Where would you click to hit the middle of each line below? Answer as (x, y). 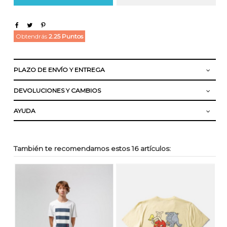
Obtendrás (32, 36)
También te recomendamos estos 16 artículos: (92, 149)
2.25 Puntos (66, 36)
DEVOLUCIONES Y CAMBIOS (57, 90)
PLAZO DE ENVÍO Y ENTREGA (59, 70)
